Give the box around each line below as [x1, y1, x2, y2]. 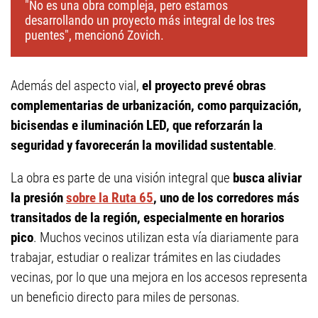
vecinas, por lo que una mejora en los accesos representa [11, 269, 307, 286]
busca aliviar [233, 170, 302, 187]
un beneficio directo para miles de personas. [11, 289, 240, 306]
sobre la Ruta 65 [66, 190, 153, 207]
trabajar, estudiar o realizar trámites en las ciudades [11, 249, 280, 266]
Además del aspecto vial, [11, 77, 142, 94]
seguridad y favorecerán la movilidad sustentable [11, 137, 273, 154]
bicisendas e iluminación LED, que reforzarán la [11, 117, 263, 134]
